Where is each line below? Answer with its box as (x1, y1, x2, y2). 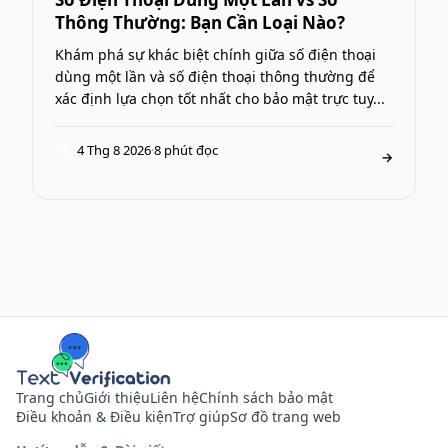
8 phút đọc (154, 140, 218, 159)
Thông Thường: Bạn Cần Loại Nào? (55, 10, 345, 34)
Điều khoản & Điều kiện (16, 406, 173, 426)
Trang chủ (16, 387, 84, 407)
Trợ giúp (173, 406, 230, 426)
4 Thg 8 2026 (77, 140, 151, 159)
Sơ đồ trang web (230, 406, 341, 426)
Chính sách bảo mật (199, 387, 333, 407)
